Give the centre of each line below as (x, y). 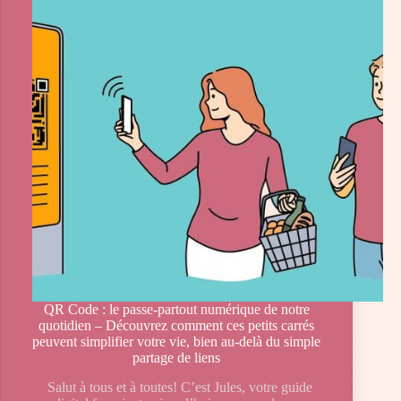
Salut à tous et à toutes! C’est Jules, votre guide (177, 388)
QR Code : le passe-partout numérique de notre (176, 310)
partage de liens (177, 358)
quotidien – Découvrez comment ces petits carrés (177, 326)
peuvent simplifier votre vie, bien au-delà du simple (177, 342)
